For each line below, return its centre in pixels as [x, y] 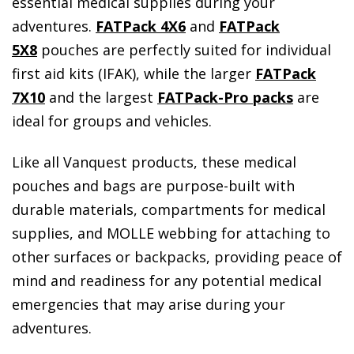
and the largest [101, 97]
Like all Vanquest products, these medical [154, 162]
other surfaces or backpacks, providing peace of [177, 256]
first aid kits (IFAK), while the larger [134, 73]
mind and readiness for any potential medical [167, 280]
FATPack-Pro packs [225, 97]
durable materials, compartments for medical [169, 209]
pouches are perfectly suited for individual [184, 49]
